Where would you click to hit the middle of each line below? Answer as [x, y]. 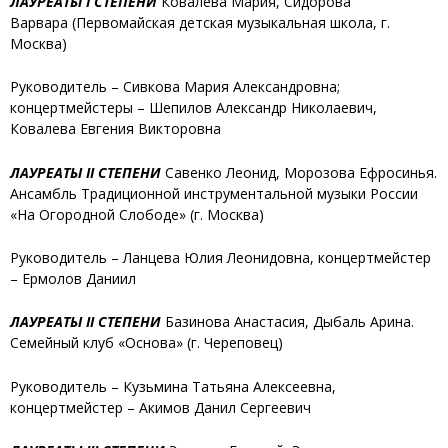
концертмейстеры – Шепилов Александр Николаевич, [193, 108]
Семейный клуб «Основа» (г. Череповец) [146, 343]
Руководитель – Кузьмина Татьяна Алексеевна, [173, 386]
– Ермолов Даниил [73, 278]
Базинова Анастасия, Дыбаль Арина [286, 322]
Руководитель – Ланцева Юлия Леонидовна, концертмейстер [220, 257]
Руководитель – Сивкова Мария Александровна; [175, 87]
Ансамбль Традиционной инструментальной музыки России [214, 193]
